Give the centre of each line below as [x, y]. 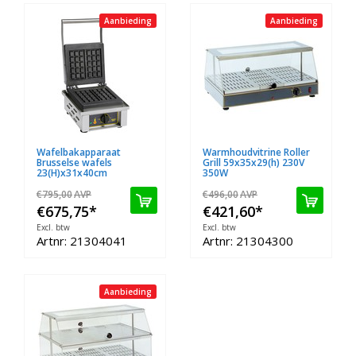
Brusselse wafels [74, 163]
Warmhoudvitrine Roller [256, 152]
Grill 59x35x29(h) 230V [253, 163]
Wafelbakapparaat [79, 152]
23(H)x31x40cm [72, 173]
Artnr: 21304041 [82, 241]
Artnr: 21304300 [248, 241]
